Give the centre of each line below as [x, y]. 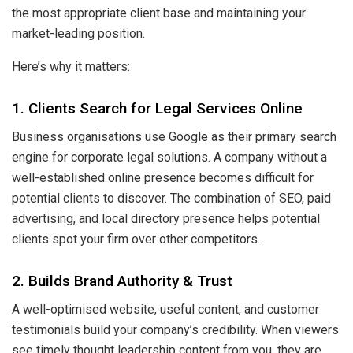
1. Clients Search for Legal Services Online [157, 108]
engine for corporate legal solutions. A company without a [169, 158]
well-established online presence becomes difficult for [163, 178]
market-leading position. [78, 33]
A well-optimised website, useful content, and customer [165, 310]
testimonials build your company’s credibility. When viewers [175, 330]
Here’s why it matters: [71, 67]
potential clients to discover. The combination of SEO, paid [171, 199]
